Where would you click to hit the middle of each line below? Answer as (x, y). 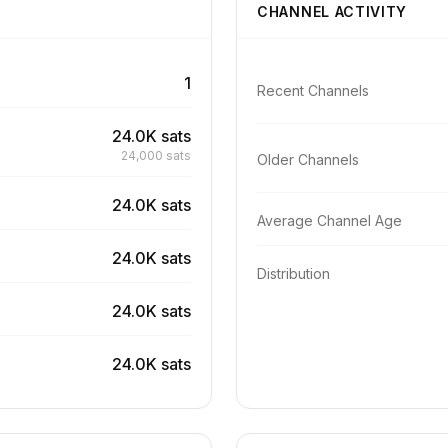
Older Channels (308, 159)
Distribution (293, 273)
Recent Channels (313, 90)
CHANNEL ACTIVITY (332, 11)
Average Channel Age (329, 220)
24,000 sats (156, 155)
